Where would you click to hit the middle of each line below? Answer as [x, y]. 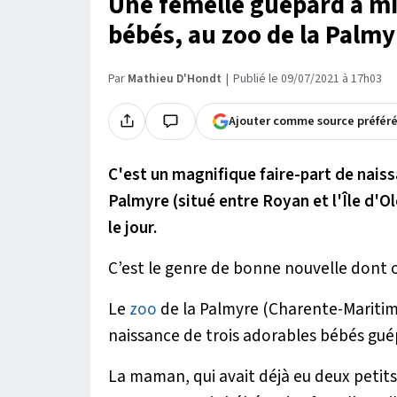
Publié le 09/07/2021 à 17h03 [307, 78]
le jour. [132, 227]
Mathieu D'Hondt [175, 78]
